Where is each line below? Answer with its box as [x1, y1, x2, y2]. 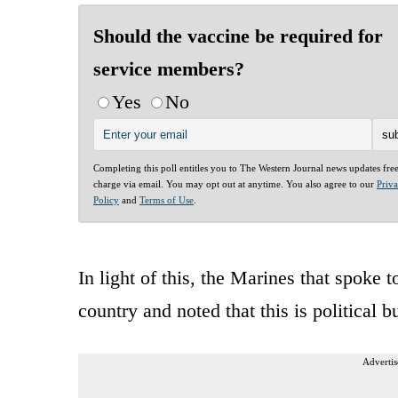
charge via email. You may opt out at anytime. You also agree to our [93, 178, 377, 189]
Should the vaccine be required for [93, 24, 383, 47]
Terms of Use [139, 194, 194, 205]
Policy [93, 194, 119, 205]
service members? [93, 57, 244, 80]
